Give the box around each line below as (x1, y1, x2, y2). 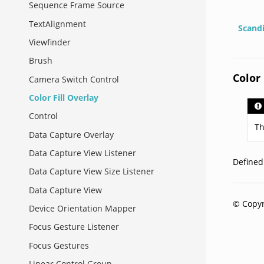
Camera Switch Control (29, 73, 119, 85)
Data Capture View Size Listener (29, 166, 154, 177)
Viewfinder (29, 37, 71, 48)
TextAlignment (29, 18, 86, 29)
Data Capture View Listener (29, 147, 136, 159)
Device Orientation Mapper (29, 202, 136, 214)
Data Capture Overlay (29, 128, 114, 140)
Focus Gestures (29, 239, 89, 251)
